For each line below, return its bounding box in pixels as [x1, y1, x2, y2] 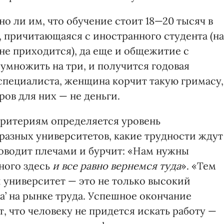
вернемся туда [110, 159, 181, 172]
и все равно [52, 159, 108, 172]
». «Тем [181, 159, 216, 172]
